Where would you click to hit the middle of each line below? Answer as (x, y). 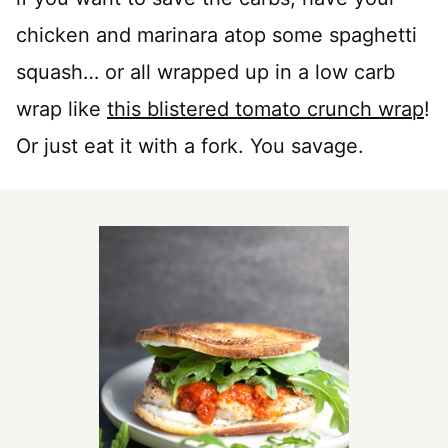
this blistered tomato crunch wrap (265, 108)
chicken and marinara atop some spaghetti (216, 34)
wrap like (61, 108)
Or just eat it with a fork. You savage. (190, 145)
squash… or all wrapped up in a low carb (205, 71)
